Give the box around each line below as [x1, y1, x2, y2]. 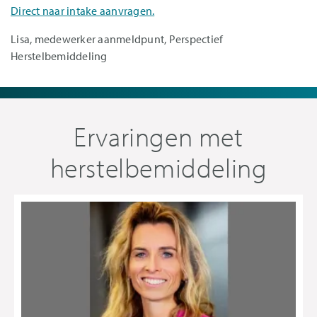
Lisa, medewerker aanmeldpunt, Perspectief [11, 31, 224, 46]
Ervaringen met [74, 118, 243, 154]
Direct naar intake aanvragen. [11, 3, 155, 18]
